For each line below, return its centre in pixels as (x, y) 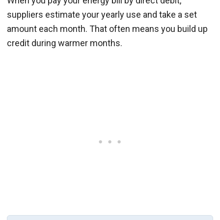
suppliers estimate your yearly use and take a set (102, 15)
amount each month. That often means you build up (107, 29)
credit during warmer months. (65, 43)
